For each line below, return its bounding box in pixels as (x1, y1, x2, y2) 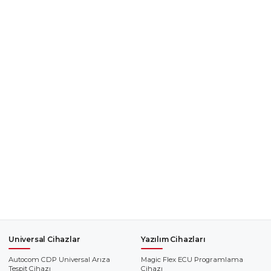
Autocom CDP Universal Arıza (8, 255, 110, 264)
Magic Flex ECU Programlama (141, 255, 243, 264)
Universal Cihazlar (8, 234, 80, 244)
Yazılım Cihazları (141, 234, 206, 244)
